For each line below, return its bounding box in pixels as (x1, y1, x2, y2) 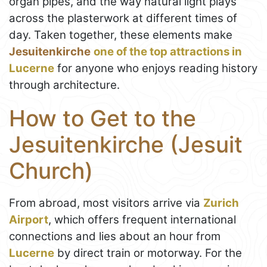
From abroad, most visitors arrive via (9, 196, 203, 210)
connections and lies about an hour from (9, 229, 221, 244)
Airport (9, 213, 48, 227)
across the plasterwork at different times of (9, 11, 237, 25)
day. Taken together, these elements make (9, 27, 232, 42)
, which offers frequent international (48, 213, 236, 227)
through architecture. (9, 77, 120, 92)
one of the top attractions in (94, 44, 242, 58)
